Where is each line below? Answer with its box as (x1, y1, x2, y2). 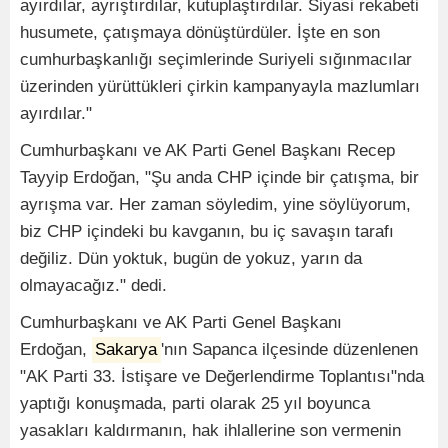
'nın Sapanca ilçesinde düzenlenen (160, 340, 418, 360)
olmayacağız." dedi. (20, 276, 167, 296)
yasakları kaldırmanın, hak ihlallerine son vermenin (20, 421, 401, 441)
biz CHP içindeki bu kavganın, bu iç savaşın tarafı (20, 222, 394, 242)
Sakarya (95, 340, 158, 360)
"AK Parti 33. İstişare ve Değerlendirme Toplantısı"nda (20, 367, 424, 387)
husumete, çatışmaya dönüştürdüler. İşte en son (20, 23, 380, 43)
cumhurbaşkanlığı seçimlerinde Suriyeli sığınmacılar (20, 50, 412, 70)
